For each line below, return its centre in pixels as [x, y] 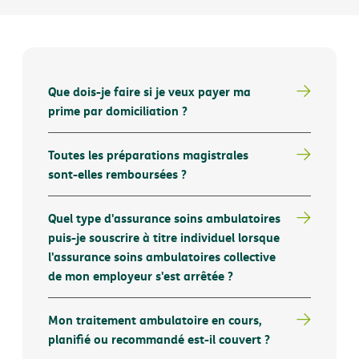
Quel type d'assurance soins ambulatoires [164, 218]
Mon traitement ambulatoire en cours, [155, 319]
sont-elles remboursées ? [117, 173]
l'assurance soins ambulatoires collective [162, 256]
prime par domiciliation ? [118, 110]
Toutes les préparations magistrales [148, 154]
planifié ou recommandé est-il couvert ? [159, 339]
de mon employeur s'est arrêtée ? [141, 275]
